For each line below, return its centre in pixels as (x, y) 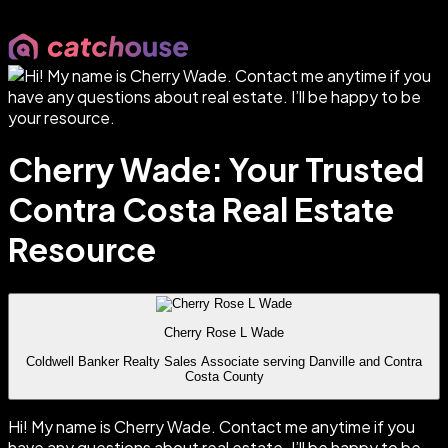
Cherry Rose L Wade (224, 333)
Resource (82, 249)
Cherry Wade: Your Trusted (216, 169)
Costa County (224, 376)
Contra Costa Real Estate (201, 209)
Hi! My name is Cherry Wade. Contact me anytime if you (211, 426)
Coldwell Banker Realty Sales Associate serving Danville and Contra (224, 361)
